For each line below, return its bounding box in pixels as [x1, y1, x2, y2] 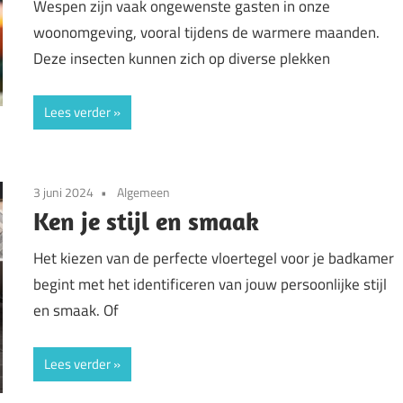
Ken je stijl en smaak [33, 204, 260, 237]
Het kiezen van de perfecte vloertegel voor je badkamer [33, 246, 395, 271]
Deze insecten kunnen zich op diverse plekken [33, 47, 331, 71]
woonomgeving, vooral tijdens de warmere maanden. [33, 21, 381, 45]
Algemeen [117, 182, 171, 201]
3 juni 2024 [33, 182, 94, 201]
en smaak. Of [33, 299, 120, 323]
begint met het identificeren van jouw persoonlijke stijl [33, 273, 388, 297]
